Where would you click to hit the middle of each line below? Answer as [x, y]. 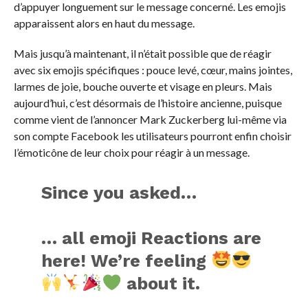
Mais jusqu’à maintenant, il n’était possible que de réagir [142, 53]
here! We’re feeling [126, 260]
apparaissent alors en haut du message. [104, 23]
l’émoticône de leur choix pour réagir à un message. [131, 152]
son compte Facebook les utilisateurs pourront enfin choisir [152, 135]
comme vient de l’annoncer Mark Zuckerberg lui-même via [150, 119]
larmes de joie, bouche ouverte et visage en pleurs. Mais [143, 86]
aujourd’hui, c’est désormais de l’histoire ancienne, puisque [147, 102]
